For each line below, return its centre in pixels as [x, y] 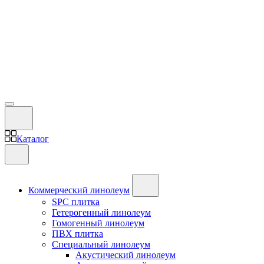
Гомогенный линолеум [98, 223]
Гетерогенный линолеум [101, 212]
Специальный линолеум [101, 244]
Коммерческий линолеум [79, 190]
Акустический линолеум [126, 255]
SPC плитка [76, 202]
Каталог [33, 139]
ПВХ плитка [77, 234]
